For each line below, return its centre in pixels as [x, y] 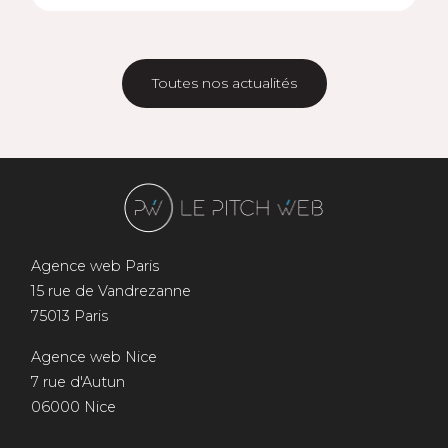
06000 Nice [73, 406]
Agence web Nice [93, 356]
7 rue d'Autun [77, 381]
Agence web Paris [94, 265]
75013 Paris [69, 315]
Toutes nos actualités [224, 83]
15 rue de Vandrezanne [110, 290]
